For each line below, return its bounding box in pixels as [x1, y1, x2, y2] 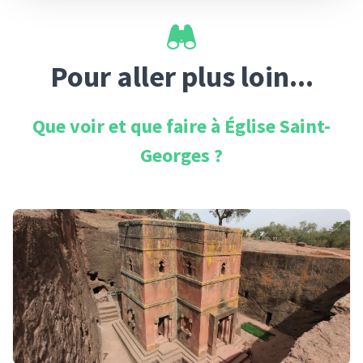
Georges [140, 143, 214, 168]
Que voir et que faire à [32, 113, 224, 139]
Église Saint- [224, 113, 331, 139]
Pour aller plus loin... [49, 58, 314, 95]
